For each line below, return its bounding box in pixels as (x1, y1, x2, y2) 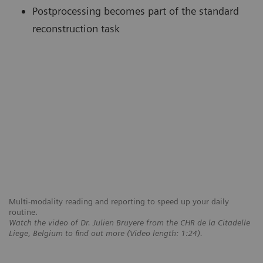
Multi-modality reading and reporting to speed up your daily (9, 197, 229, 207)
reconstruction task (32, 22, 120, 35)
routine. (9, 207, 40, 217)
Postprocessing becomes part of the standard (32, 5, 239, 18)
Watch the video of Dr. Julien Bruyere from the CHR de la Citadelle (9, 218, 250, 228)
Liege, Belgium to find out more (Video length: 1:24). (9, 228, 205, 238)
